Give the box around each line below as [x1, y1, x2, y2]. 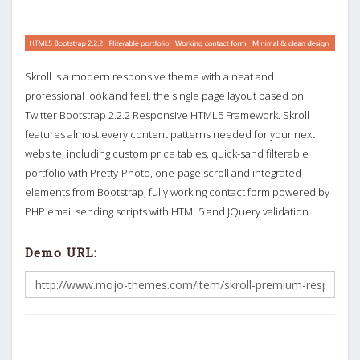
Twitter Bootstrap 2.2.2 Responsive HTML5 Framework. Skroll [25, 107, 309, 122]
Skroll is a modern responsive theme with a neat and [25, 68, 274, 84]
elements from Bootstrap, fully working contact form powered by [25, 184, 329, 199]
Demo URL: [25, 243, 97, 260]
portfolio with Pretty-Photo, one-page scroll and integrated [25, 165, 301, 180]
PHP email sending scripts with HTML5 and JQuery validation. [25, 203, 311, 219]
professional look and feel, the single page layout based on [25, 88, 304, 103]
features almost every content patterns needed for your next [25, 126, 315, 141]
